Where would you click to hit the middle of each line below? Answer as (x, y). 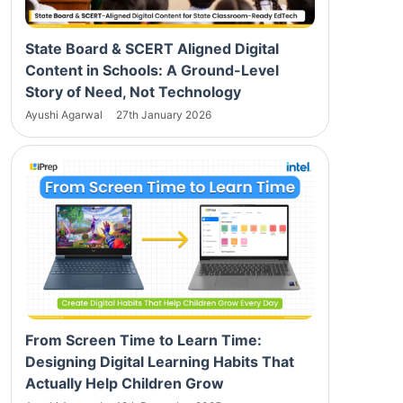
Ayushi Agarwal (65, 114)
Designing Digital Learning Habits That (160, 362)
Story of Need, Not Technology (133, 91)
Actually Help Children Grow (125, 384)
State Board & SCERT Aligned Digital (152, 48)
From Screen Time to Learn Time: (143, 340)
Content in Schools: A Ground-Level (152, 70)
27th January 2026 (164, 114)
